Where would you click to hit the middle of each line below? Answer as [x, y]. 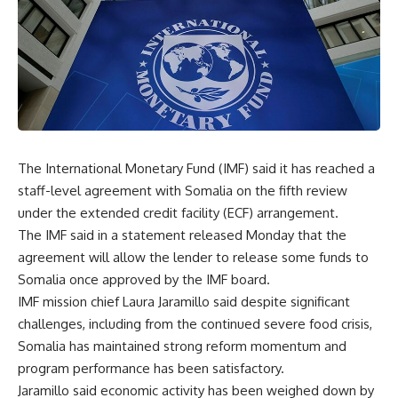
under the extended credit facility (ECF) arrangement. [178, 212]
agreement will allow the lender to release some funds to [193, 257]
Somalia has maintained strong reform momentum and [182, 346]
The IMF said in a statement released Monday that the [182, 235]
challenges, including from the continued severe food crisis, [195, 323]
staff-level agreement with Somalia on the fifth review [183, 190]
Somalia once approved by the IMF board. [144, 279]
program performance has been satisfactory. [151, 368]
